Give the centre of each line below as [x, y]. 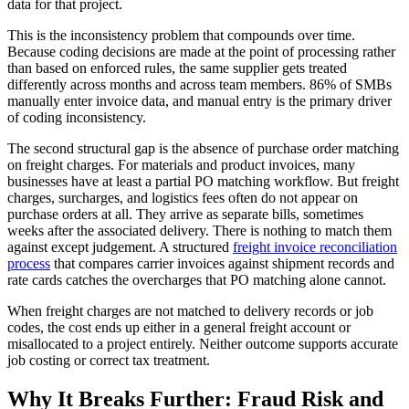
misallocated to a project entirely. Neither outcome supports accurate [203, 343]
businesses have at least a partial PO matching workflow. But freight [203, 181]
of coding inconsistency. [77, 117]
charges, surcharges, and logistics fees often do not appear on [183, 197]
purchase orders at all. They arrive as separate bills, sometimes [185, 214]
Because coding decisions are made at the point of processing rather [201, 51]
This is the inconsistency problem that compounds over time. [181, 35]
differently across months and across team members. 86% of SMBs [199, 84]
